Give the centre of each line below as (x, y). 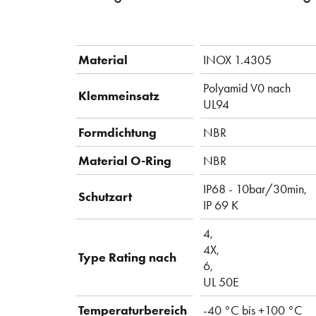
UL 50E (221, 282)
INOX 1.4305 (237, 60)
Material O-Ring (125, 161)
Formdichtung (117, 133)
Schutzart (105, 197)
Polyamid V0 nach (247, 88)
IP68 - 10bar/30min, (255, 189)
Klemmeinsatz (119, 96)
